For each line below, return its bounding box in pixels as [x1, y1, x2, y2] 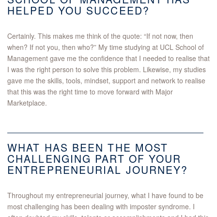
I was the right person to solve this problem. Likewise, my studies [7, 64, 206, 75]
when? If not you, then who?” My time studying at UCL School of [7, 42, 204, 52]
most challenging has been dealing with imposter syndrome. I [7, 201, 195, 212]
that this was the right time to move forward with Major [7, 87, 173, 97]
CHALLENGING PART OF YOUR [7, 151, 182, 166]
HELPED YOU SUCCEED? [7, 3, 150, 18]
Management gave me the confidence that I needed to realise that [7, 53, 210, 63]
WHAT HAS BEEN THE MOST [7, 140, 169, 155]
